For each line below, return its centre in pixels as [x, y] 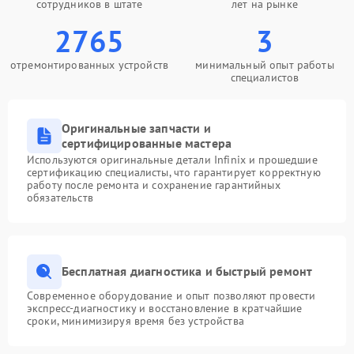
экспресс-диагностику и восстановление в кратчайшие [165, 308]
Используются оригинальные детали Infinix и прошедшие [172, 159]
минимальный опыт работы [265, 64]
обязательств [60, 197]
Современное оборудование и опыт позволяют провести [171, 295]
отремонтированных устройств [89, 64]
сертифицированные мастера [147, 143]
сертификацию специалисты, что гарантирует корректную [174, 172]
